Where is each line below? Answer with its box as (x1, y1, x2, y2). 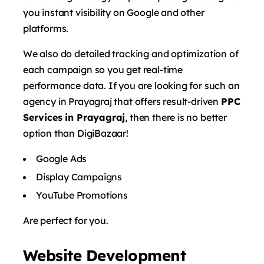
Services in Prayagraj (23, 111, 126, 123)
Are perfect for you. (23, 214, 108, 226)
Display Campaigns (36, 170, 123, 183)
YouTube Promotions (36, 189, 128, 201)
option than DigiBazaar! (23, 127, 128, 139)
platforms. (23, 22, 71, 34)
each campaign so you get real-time (23, 63, 183, 75)
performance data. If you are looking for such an (23, 79, 240, 91)
